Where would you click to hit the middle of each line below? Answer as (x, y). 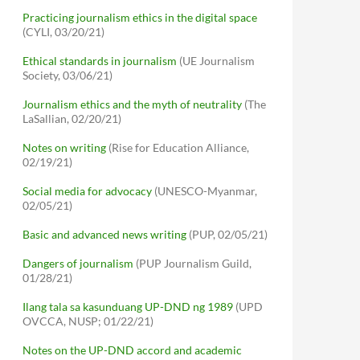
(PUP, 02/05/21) (227, 234)
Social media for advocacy (87, 191)
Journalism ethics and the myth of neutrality (132, 104)
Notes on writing (64, 147)
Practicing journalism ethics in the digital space (140, 17)
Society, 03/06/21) (67, 75)
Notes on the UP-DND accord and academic (132, 350)
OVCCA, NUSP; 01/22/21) (88, 321)
